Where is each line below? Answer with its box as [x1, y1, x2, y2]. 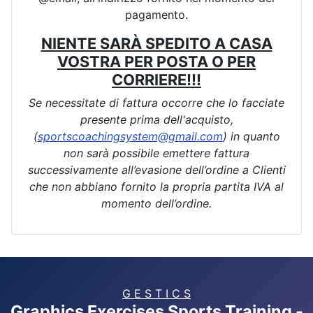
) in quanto [222, 129, 280, 144]
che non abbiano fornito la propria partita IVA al [29, 180, 284, 194]
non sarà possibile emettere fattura [64, 146, 249, 161]
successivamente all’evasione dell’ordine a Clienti [27, 163, 286, 177]
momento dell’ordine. [101, 196, 212, 211]
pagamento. [125, 8, 188, 22]
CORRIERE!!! [112, 71, 201, 89]
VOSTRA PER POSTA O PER [57, 52, 256, 71]
